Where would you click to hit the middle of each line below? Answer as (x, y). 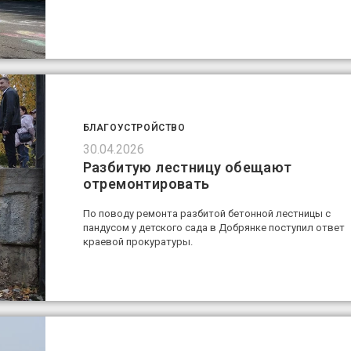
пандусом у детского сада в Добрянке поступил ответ (213, 228)
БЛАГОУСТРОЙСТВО (134, 128)
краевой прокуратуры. (138, 242)
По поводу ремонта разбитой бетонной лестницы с (206, 214)
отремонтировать (146, 184)
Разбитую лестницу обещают (187, 168)
